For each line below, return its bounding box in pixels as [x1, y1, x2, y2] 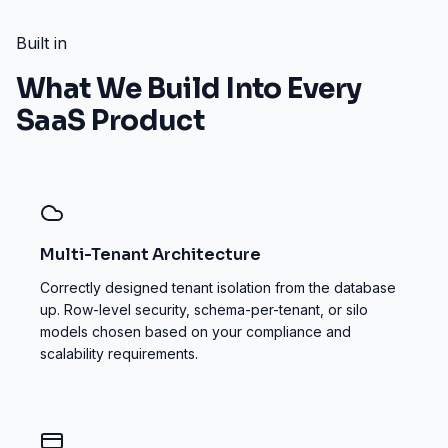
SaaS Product [16, 103, 205, 138]
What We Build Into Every [16, 71, 362, 106]
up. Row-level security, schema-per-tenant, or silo [40, 301, 368, 318]
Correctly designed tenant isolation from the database [40, 279, 396, 296]
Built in [16, 33, 67, 53]
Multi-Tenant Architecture [40, 244, 261, 265]
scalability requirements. [40, 345, 198, 362]
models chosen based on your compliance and [40, 323, 351, 340]
